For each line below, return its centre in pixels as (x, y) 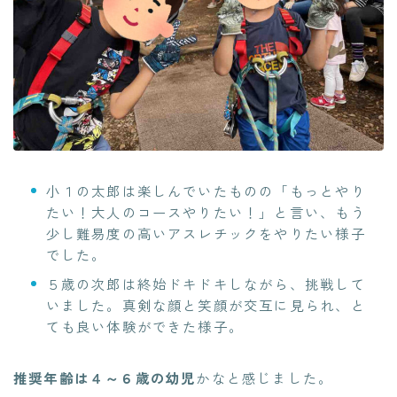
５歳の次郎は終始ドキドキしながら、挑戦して (206, 283)
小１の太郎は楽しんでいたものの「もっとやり (206, 190)
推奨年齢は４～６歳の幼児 (105, 377)
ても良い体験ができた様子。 (145, 326)
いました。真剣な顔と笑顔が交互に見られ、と (206, 304)
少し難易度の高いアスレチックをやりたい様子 (206, 233)
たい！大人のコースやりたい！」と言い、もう (206, 211)
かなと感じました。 (265, 377)
